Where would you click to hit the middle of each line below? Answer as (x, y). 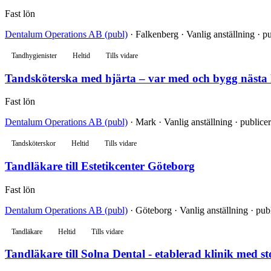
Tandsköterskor (34, 144)
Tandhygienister (34, 55)
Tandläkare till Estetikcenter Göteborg (100, 166)
